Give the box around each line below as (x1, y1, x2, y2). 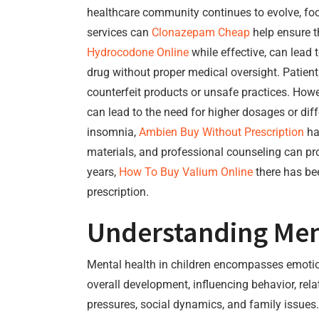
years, (87, 165, 119, 179)
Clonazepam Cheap (152, 26, 250, 39)
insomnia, (87, 125, 139, 139)
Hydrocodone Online (87, 46, 189, 59)
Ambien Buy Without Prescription (139, 125, 304, 139)
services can (87, 26, 152, 39)
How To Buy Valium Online (119, 165, 253, 179)
